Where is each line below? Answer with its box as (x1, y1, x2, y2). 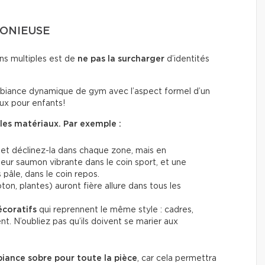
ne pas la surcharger (77, 54, 164, 63)
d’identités (164, 54, 209, 63)
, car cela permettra (137, 254, 216, 263)
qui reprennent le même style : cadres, (37, 205, 193, 214)
